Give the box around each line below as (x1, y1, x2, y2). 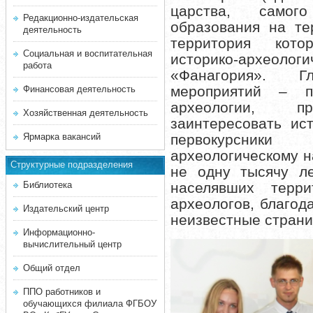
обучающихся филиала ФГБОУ (23, 298, 156, 309)
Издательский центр (23, 203, 109, 214)
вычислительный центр (23, 239, 122, 249)
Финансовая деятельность (23, 84, 136, 94)
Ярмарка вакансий (23, 131, 101, 142)
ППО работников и (23, 286, 101, 297)
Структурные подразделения (10, 159, 133, 170)
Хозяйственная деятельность (23, 108, 148, 118)
